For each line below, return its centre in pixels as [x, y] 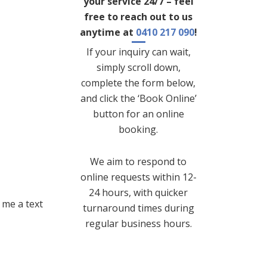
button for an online [138, 114]
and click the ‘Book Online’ [138, 99]
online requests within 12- [138, 177]
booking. [138, 130]
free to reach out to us [138, 17]
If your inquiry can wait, [138, 52]
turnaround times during [138, 208]
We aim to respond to [138, 162]
